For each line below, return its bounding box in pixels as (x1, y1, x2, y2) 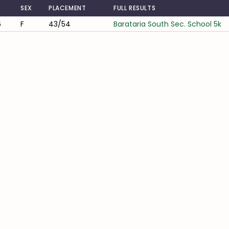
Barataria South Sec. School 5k (113, 19, 221, 29)
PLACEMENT (49, 4, 86, 12)
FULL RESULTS (113, 4, 156, 12)
